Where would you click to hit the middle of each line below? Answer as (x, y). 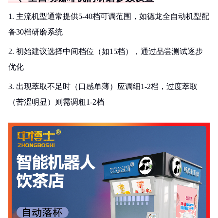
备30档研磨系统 (36, 32)
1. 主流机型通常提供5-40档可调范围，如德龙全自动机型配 (109, 16)
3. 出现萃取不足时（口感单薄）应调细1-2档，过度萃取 (103, 86)
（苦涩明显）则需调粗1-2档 (56, 102)
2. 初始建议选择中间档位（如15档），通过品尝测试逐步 (106, 51)
